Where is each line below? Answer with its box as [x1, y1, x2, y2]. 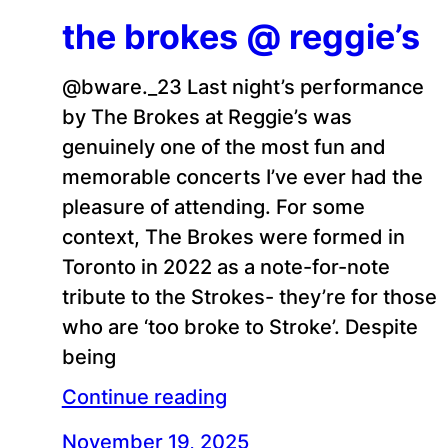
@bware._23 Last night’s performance [61, 73, 424, 99]
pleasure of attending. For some [61, 193, 365, 219]
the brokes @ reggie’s [61, 15, 420, 57]
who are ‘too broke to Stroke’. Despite [61, 313, 418, 339]
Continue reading [61, 383, 227, 409]
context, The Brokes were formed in [61, 223, 405, 249]
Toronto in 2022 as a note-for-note [61, 253, 390, 279]
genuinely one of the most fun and [61, 133, 386, 159]
